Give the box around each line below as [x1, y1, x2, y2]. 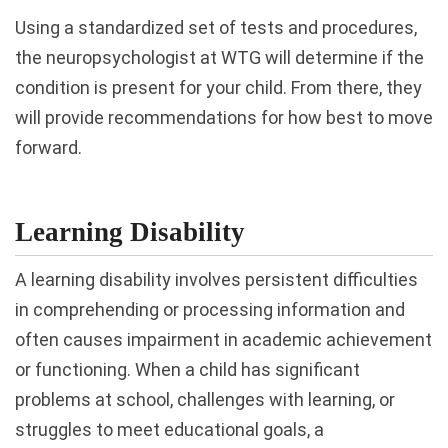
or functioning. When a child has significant [15, 358, 360, 380]
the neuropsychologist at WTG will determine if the [15, 47, 424, 68]
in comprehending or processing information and [15, 298, 405, 320]
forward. [15, 137, 82, 158]
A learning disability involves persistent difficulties [15, 268, 418, 290]
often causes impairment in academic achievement [15, 328, 432, 350]
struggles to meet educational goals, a [15, 418, 324, 440]
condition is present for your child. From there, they [15, 77, 422, 98]
